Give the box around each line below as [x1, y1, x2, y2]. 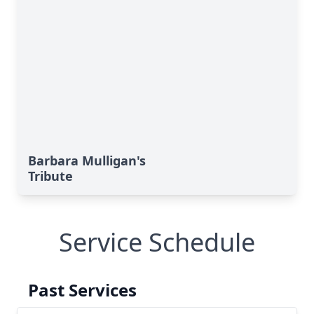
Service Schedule [59, 225, 255, 259]
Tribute [28, 168, 73, 184]
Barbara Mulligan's [28, 152, 146, 169]
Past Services [28, 278, 137, 301]
